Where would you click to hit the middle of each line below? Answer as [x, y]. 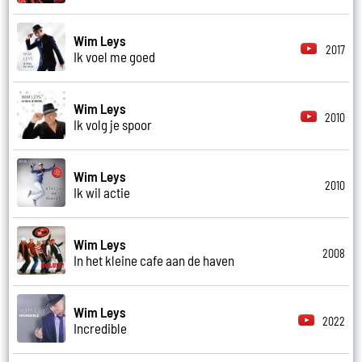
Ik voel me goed [115, 56]
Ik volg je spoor [113, 124]
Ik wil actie [102, 192]
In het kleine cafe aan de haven [154, 260]
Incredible [101, 328]
